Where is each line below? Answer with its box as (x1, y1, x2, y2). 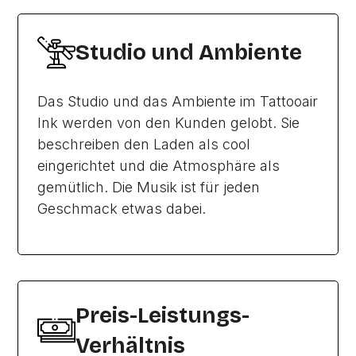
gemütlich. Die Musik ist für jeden (37, 179, 261, 195)
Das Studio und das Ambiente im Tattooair (37, 93, 319, 110)
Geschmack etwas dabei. (37, 200, 207, 217)
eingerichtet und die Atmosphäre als (37, 157, 281, 174)
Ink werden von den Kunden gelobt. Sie (37, 114, 300, 131)
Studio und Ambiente (75, 40, 303, 65)
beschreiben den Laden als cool (37, 136, 251, 153)
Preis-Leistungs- (75, 303, 250, 328)
